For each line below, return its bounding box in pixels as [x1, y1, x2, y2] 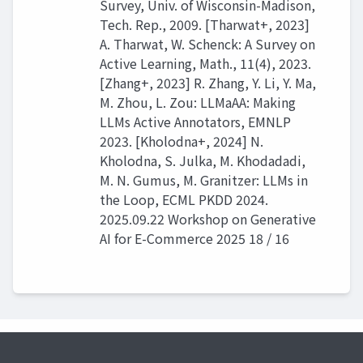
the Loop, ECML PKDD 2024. [100, 190, 268, 210]
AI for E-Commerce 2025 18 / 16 [100, 228, 289, 249]
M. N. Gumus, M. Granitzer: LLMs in [100, 170, 308, 190]
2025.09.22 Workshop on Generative [100, 209, 316, 229]
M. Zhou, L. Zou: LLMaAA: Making [100, 92, 296, 113]
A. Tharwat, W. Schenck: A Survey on [100, 34, 315, 54]
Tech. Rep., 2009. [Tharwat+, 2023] [100, 15, 310, 35]
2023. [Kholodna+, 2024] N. [100, 131, 263, 152]
